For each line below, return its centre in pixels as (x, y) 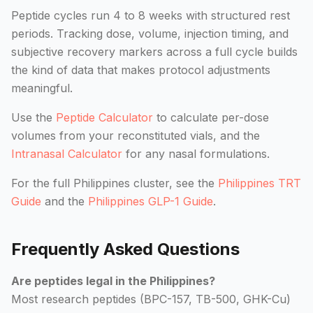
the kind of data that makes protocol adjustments (141, 70)
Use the (34, 117)
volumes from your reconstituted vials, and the (136, 136)
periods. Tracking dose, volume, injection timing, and (150, 34)
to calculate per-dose (211, 117)
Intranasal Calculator (67, 154)
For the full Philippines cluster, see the (115, 183)
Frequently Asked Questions (125, 249)
